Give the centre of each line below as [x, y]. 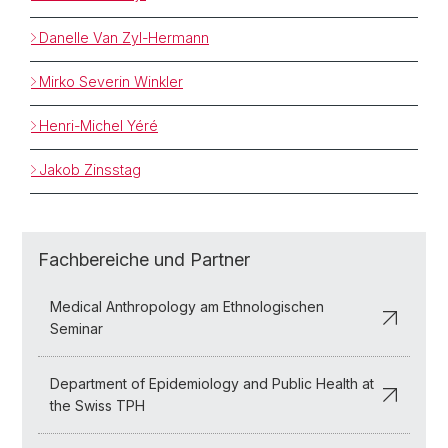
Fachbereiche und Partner [144, 259]
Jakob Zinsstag [90, 169]
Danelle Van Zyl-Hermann [124, 37]
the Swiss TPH [97, 405]
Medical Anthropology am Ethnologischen [187, 306]
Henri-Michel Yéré [98, 125]
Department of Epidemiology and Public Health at [212, 383]
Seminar [76, 328]
